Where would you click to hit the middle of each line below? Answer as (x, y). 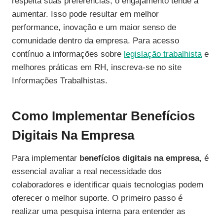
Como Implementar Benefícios (103, 116)
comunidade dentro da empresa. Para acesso (95, 41)
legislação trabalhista (163, 54)
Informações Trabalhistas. (60, 81)
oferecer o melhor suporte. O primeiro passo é (97, 198)
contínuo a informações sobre (68, 54)
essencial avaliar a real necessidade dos (87, 172)
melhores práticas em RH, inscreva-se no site (97, 68)
